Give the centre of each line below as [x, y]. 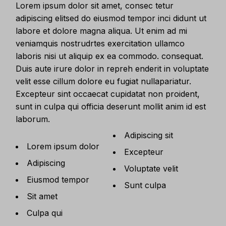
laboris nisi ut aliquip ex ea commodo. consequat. [110, 56]
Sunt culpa [145, 185]
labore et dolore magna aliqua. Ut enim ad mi [102, 31]
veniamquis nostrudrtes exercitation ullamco [100, 43]
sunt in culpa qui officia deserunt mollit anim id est [111, 106]
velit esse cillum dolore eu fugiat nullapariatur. [104, 81]
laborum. [33, 119]
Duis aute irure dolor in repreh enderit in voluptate [112, 69]
